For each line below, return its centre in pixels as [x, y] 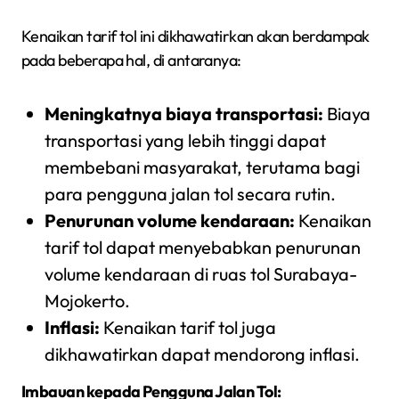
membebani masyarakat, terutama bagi [202, 167]
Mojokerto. [87, 301]
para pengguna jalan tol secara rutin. [190, 194]
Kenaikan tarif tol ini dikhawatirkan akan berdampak [195, 37]
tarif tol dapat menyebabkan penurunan [202, 248]
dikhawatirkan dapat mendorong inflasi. [202, 354]
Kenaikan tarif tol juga [187, 328]
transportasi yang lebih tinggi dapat [185, 141]
